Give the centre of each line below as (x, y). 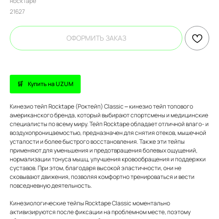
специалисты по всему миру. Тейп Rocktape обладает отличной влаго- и (109, 124)
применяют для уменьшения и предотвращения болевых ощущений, (104, 150)
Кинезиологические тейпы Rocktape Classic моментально (90, 203)
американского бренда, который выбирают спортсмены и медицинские (109, 115)
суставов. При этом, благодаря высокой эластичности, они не (96, 168)
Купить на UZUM (51, 84)
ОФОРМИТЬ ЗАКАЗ (96, 38)
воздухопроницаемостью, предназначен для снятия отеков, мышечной (108, 133)
